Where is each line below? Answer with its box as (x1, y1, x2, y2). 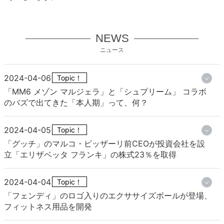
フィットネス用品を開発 (4, 201, 92, 212)
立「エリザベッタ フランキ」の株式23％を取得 (4, 149, 176, 160)
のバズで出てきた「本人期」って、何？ (4, 97, 148, 108)
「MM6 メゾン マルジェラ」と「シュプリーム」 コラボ (4, 86, 206, 97)
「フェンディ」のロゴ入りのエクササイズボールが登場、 (4, 190, 212, 201)
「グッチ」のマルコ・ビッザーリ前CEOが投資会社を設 (4, 138, 205, 149)
